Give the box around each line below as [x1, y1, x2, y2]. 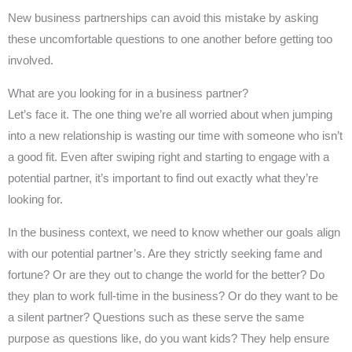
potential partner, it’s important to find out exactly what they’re [8, 171, 318, 185]
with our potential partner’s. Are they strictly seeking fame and [8, 247, 322, 260]
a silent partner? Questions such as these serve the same [8, 310, 304, 324]
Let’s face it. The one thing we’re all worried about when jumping [8, 108, 332, 121]
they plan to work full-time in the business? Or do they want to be [8, 289, 338, 302]
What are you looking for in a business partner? [8, 86, 248, 100]
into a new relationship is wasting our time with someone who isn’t [8, 129, 343, 142]
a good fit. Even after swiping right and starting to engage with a [8, 150, 329, 163]
